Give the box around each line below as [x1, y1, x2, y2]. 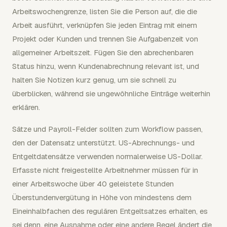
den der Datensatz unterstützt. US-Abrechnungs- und [12, 137, 195, 147]
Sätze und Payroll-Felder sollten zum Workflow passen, [12, 124, 203, 134]
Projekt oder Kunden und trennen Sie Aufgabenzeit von [12, 33, 198, 44]
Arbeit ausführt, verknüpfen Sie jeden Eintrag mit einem [12, 20, 197, 30]
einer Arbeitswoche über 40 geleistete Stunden [12, 178, 174, 188]
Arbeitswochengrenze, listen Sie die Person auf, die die [12, 6, 197, 16]
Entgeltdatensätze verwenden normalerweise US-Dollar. [12, 151, 203, 161]
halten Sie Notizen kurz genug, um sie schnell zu [12, 74, 176, 85]
